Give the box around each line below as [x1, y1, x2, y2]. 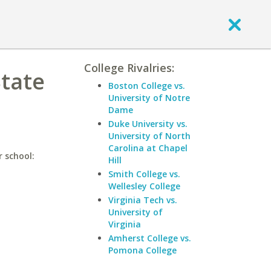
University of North [108, 130, 191, 142]
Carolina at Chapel [108, 142, 188, 154]
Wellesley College [108, 180, 180, 192]
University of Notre [108, 92, 190, 103]
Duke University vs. [108, 118, 188, 129]
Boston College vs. [108, 80, 185, 91]
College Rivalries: [84, 60, 174, 75]
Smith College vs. [108, 168, 180, 180]
